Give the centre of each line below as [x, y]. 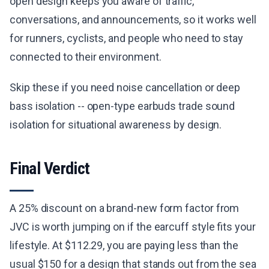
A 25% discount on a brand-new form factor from [125, 208]
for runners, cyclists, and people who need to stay [127, 38]
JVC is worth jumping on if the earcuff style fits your [133, 227]
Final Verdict [50, 169]
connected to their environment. [86, 57]
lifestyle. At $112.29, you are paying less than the [124, 246]
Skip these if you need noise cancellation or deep [125, 88]
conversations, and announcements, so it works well [133, 20]
